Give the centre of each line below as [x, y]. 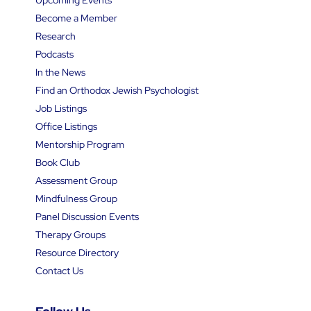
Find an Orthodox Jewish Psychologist [117, 90]
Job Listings [61, 108]
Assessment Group [76, 180]
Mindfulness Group [76, 198]
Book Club [57, 162]
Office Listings [66, 126]
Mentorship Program [79, 144]
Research [55, 36]
